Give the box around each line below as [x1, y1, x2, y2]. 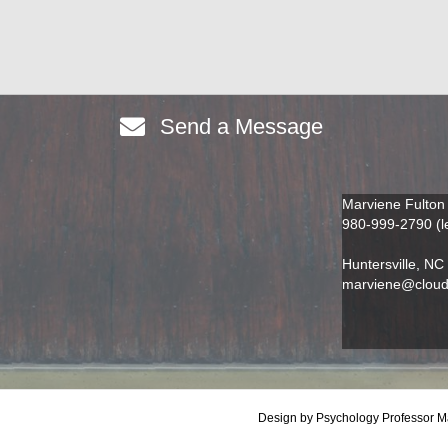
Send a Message [159, 114, 329, 139]
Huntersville [342, 256, 417, 272]
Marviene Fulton [342, 196, 446, 212]
